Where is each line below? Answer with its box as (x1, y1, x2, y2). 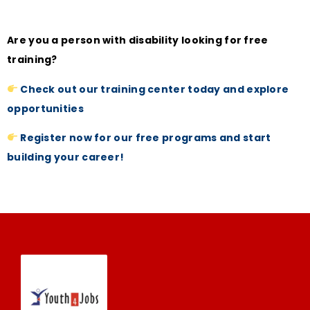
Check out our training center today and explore (17, 82, 289, 96)
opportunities (7, 101, 86, 116)
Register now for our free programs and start (17, 131, 271, 145)
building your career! (7, 150, 125, 165)
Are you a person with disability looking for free (7, 33, 268, 48)
